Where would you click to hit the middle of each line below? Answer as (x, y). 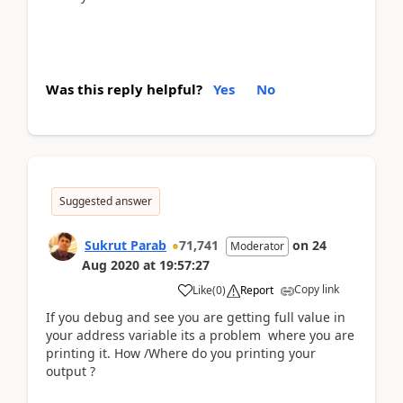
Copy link (317, 289)
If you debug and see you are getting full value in (196, 317)
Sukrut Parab (125, 245)
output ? (71, 371)
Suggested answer (106, 201)
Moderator (257, 246)
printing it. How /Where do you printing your (181, 353)
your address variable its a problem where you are (200, 335)
